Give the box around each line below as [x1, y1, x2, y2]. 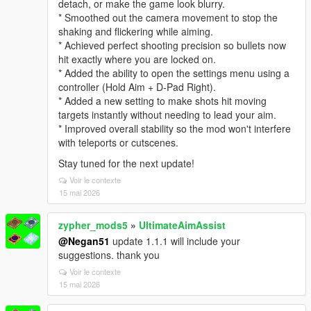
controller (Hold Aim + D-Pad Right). [58, 80, 216, 94]
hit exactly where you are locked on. [58, 52, 216, 66]
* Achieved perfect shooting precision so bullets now [58, 38, 286, 52]
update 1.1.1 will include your [110, 234, 240, 248]
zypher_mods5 [58, 218, 128, 232]
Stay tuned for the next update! [58, 156, 194, 170]
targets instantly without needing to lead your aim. [58, 108, 276, 121]
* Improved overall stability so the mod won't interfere [58, 121, 291, 135]
